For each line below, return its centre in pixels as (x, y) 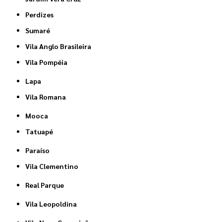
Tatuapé (42, 131)
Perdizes (42, 14)
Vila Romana (48, 96)
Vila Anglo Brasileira (61, 46)
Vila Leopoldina (54, 203)
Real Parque (47, 185)
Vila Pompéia (49, 62)
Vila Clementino (54, 166)
